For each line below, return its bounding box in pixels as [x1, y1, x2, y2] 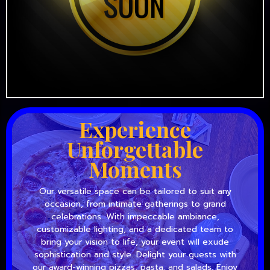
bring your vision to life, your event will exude [41, 236, 229, 248]
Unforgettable [67, 134, 203, 163]
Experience [79, 115, 191, 143]
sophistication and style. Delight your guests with [34, 248, 236, 261]
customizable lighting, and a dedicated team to [37, 223, 233, 236]
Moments [88, 154, 182, 183]
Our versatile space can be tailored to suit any [39, 185, 231, 198]
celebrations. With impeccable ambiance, [51, 210, 219, 223]
